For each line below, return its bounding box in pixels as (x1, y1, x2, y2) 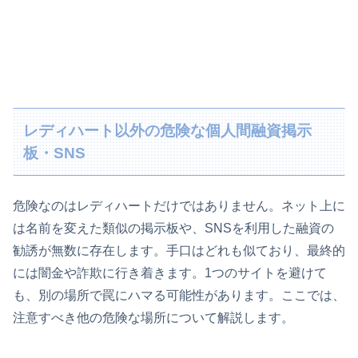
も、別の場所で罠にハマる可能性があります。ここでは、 (13, 288, 345, 303)
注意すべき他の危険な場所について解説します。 (13, 311, 294, 325)
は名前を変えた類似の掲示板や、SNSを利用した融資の (13, 221, 334, 236)
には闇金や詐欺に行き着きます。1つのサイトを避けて (13, 266, 327, 280)
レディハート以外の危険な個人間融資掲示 (23, 121, 312, 139)
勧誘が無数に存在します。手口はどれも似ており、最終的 (13, 244, 345, 258)
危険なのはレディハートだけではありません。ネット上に (13, 199, 345, 213)
